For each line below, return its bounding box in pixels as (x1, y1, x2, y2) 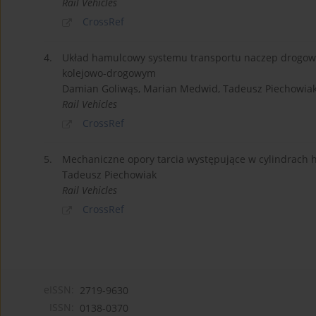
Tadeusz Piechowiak (62, 168, 157, 182)
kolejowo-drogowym (62, 66, 156, 80)
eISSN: (44, 282, 74, 296)
